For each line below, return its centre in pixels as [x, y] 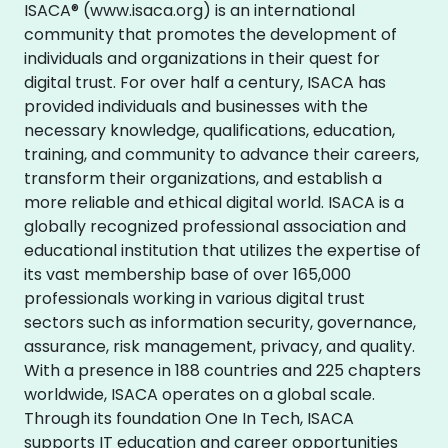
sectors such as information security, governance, [220, 322]
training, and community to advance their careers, [221, 154]
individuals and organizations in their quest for [202, 58]
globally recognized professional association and [215, 226]
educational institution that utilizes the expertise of [222, 250]
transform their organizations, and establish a [203, 178]
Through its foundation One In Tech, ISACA [189, 418]
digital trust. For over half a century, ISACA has [205, 82]
